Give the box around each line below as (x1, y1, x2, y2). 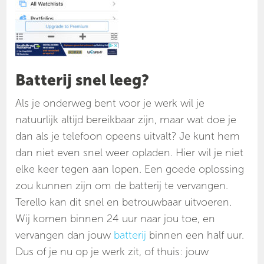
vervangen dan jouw (15, 229, 114, 242)
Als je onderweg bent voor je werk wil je (15, 97, 205, 110)
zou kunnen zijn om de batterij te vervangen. (15, 179, 229, 193)
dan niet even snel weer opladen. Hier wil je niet (15, 146, 244, 160)
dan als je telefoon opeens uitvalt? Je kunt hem (15, 130, 240, 143)
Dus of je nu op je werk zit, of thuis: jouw (15, 245, 209, 259)
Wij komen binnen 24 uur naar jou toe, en (15, 212, 216, 226)
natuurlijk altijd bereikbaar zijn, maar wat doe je (15, 113, 237, 127)
